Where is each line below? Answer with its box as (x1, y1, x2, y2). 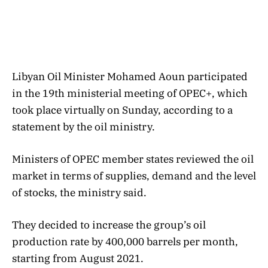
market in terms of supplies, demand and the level (12, 169, 256, 182)
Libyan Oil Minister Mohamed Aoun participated (12, 69, 248, 83)
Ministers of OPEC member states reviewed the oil (12, 152, 254, 166)
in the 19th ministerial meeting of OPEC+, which (12, 86, 248, 100)
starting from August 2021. (12, 251, 144, 265)
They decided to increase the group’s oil (12, 218, 206, 232)
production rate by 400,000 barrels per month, (12, 234, 238, 248)
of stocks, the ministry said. (12, 185, 147, 199)
